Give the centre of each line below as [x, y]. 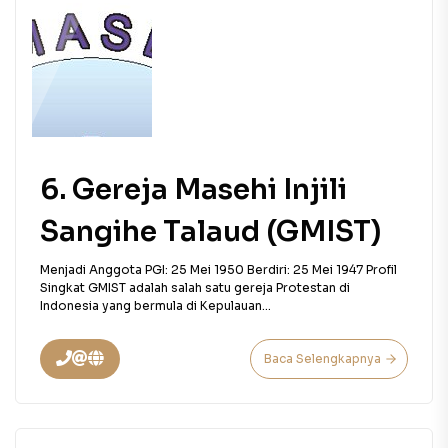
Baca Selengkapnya [322, 358]
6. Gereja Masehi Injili [193, 189]
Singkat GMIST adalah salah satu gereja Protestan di [195, 287]
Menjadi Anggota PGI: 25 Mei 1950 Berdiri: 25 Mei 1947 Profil [218, 269]
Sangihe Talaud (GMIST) [210, 231]
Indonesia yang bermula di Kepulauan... [155, 305]
